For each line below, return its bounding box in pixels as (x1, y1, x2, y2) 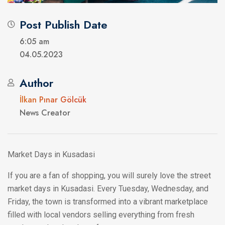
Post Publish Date (20, 16, 107, 33)
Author (20, 74, 53, 91)
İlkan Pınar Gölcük (20, 93, 86, 105)
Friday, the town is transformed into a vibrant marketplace (8, 196, 208, 206)
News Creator (20, 106, 70, 119)
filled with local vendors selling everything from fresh (8, 209, 194, 219)
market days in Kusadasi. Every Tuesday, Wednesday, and (8, 183, 208, 193)
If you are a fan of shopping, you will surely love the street (8, 170, 211, 180)
